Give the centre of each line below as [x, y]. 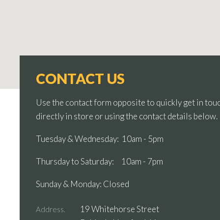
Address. [51, 209]
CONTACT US [81, 79]
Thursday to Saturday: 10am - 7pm [100, 161]
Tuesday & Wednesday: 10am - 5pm [101, 139]
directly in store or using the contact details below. [127, 116]
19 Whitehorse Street [120, 209]
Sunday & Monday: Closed [83, 184]
